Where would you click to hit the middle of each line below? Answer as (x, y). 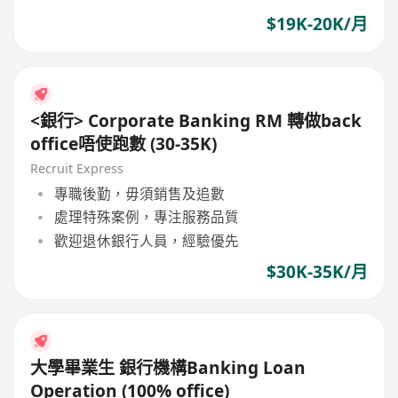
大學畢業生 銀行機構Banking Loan (168, 368)
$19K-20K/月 (317, 24)
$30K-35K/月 (317, 271)
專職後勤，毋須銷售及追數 (139, 194)
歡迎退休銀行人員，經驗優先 (146, 240)
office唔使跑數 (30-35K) (124, 143)
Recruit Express (77, 168)
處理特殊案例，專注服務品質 (146, 217)
